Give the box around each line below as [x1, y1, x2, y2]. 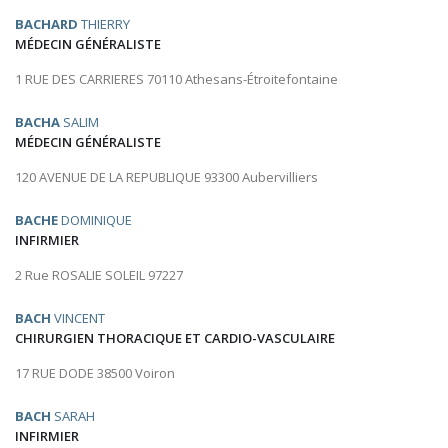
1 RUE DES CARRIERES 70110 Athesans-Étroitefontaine [15, 70, 338, 89]
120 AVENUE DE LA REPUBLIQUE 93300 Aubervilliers [15, 168, 318, 187]
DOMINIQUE [58, 211, 132, 230]
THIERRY [78, 15, 130, 34]
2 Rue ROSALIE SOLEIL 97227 [15, 266, 183, 285]
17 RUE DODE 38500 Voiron [15, 364, 175, 383]
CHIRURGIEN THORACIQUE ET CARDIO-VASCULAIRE [15, 329, 335, 348]
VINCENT [51, 309, 105, 328]
